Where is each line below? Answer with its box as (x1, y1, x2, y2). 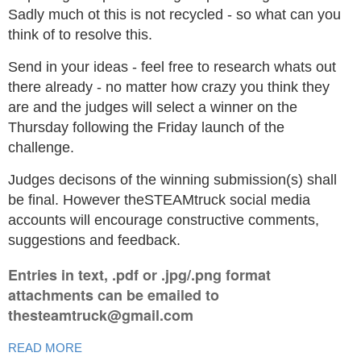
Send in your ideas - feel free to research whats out (8, 58, 336, 75)
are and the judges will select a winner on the (8, 98, 297, 115)
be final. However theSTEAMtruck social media (8, 191, 310, 208)
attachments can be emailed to (8, 284, 219, 305)
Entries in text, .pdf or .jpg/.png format (8, 263, 271, 285)
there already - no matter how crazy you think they (8, 78, 330, 95)
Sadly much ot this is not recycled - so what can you (8, 6, 341, 23)
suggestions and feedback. (8, 231, 180, 248)
